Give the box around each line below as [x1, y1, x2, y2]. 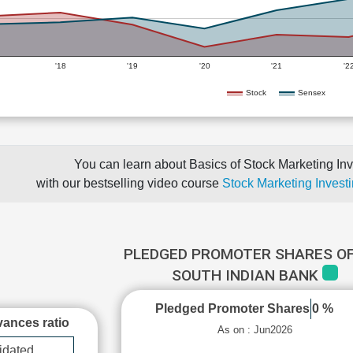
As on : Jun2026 [217, 324, 293, 336]
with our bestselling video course [35, 176, 222, 190]
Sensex [298, 87, 325, 97]
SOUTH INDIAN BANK [172, 266, 323, 284]
